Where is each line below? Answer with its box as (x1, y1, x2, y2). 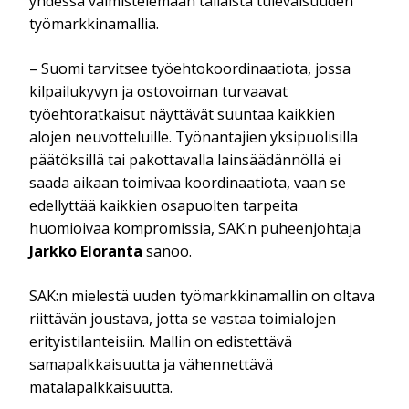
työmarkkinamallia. (29, 13, 163, 34)
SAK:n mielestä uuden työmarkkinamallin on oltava (29, 285, 376, 306)
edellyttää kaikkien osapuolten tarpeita (29, 194, 299, 215)
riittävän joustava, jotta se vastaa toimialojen (29, 308, 337, 329)
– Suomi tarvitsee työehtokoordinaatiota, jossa (29, 58, 351, 79)
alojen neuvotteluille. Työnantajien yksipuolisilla (29, 126, 359, 147)
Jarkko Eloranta (29, 240, 143, 261)
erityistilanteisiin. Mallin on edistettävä (29, 330, 293, 351)
